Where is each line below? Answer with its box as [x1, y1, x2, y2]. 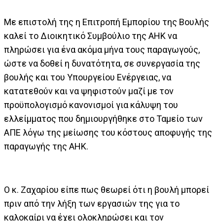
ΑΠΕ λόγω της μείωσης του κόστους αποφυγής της [4, 127, 212, 138]
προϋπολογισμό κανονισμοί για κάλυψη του [4, 100, 178, 110]
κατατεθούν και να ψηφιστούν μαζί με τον [4, 86, 174, 96]
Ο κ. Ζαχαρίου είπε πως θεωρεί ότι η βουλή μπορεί [4, 184, 209, 195]
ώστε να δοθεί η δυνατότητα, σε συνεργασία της [4, 58, 200, 69]
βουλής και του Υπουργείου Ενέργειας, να [4, 72, 171, 82]
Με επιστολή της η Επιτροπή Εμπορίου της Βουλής [4, 17, 209, 27]
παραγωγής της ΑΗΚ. [4, 141, 88, 151]
